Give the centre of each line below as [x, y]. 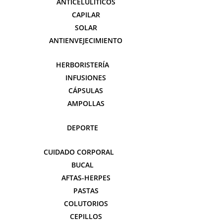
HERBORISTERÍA [82, 65]
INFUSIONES [86, 78]
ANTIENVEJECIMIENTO [86, 40]
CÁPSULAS [86, 90]
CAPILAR [86, 15]
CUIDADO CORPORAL [79, 152]
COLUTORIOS [86, 203]
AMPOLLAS [86, 103]
